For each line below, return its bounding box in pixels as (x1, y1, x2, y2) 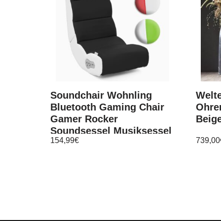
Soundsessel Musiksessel (50, 125, 172, 137)
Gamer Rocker (50, 113, 118, 125)
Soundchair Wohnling (50, 90, 152, 101)
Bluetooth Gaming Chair (50, 102, 164, 113)
